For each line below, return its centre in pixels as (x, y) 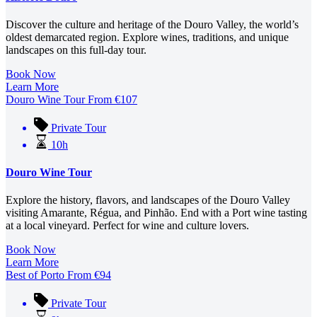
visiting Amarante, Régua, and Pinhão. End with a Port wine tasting (156, 213)
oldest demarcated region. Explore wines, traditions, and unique (147, 37)
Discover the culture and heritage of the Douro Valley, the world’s (152, 24)
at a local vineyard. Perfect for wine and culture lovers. (127, 226)
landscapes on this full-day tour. (76, 50)
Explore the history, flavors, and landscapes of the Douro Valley (148, 200)
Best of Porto (35, 275)
